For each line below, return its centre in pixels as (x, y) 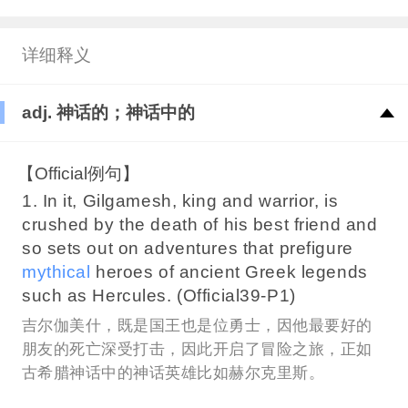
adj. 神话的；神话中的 (108, 112)
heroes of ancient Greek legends (229, 271)
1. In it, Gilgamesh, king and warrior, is (180, 200)
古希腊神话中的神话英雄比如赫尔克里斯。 (173, 373)
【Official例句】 (79, 173)
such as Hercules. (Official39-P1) (158, 295)
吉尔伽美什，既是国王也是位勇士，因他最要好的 (197, 326)
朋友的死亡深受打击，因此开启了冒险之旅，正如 (197, 350)
